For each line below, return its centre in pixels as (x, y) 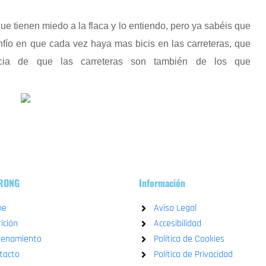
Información (162, 183)
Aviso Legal (175, 208)
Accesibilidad (178, 224)
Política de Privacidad (193, 254)
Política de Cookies (189, 239)
